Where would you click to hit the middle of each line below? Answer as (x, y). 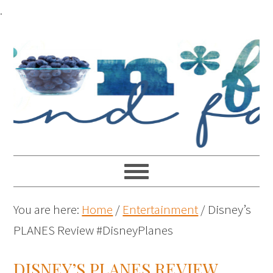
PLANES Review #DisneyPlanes (94, 230)
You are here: (48, 209)
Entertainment (161, 209)
